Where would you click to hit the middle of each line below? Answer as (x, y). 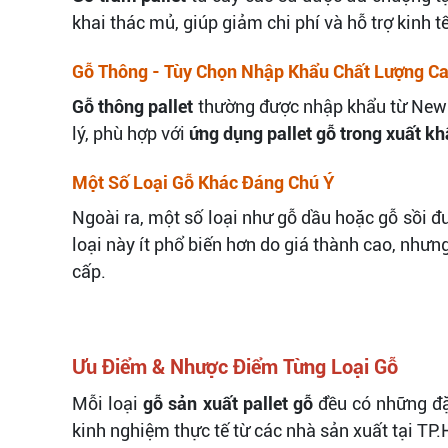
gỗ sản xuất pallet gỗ (228, 403)
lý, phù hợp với (130, 133)
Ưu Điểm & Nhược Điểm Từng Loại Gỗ (235, 366)
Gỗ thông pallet (133, 106)
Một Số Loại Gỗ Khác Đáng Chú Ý (203, 182)
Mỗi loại (108, 403)
